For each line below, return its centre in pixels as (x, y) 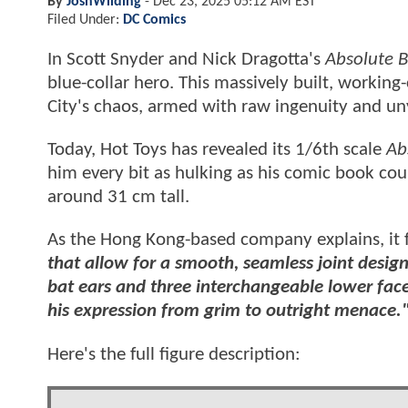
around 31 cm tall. (121, 198)
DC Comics (154, 20)
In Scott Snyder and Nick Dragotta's (184, 59)
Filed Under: (85, 20)
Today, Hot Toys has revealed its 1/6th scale (217, 150)
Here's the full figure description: (174, 354)
